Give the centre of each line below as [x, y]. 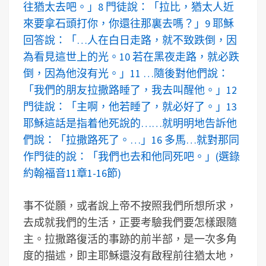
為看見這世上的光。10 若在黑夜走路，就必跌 [131, 57]
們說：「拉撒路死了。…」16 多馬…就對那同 [131, 140]
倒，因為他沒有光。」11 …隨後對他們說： [126, 73]
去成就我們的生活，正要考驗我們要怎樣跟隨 [130, 222]
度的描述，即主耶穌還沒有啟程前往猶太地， [130, 256]
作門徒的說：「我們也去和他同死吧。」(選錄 [132, 156]
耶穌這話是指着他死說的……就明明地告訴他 [130, 123]
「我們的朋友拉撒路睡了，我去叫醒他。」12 [130, 90]
